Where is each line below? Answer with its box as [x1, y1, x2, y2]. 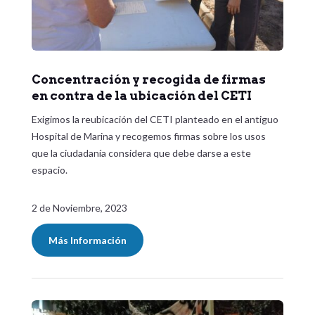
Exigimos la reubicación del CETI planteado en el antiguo [31, 113, 278, 126]
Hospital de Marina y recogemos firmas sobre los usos [31, 130, 266, 143]
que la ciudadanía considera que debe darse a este [31, 147, 251, 160]
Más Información [48, 234, 127, 247]
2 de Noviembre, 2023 [31, 202, 127, 214]
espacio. [31, 164, 67, 176]
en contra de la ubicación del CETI [31, 89, 252, 103]
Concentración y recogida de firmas [31, 72, 266, 87]
